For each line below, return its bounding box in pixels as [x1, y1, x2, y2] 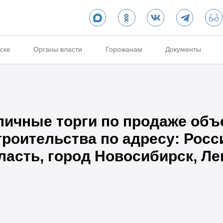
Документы [165, 45, 202, 54]
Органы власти [33, 45, 83, 54]
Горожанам [105, 45, 142, 54]
